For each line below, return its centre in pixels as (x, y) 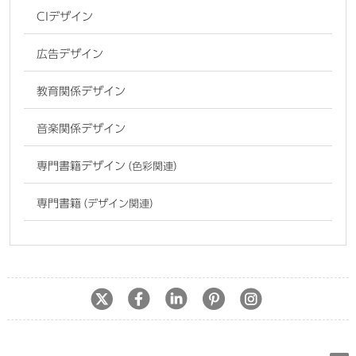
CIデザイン (65, 17)
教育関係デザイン (81, 92)
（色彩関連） (153, 167)
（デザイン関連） (119, 204)
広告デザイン (70, 54)
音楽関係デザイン (81, 129)
